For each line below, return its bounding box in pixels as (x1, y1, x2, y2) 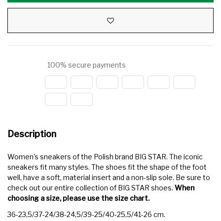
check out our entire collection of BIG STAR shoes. (7, 184, 175, 192)
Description (7, 129, 56, 140)
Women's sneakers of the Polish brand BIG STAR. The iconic (7, 152, 203, 161)
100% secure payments (46, 61, 126, 70)
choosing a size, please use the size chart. (7, 194, 149, 203)
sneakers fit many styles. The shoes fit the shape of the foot (7, 163, 207, 172)
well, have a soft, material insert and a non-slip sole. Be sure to (7, 173, 210, 182)
